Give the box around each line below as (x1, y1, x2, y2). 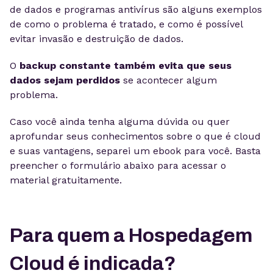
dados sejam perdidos (10, 74, 120, 86)
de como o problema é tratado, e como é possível (10, 18, 243, 30)
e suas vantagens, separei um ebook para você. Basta (10, 145, 261, 157)
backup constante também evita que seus (19, 60, 232, 71)
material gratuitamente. (10, 174, 122, 186)
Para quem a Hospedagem (10, 225, 252, 246)
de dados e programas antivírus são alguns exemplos (10, 4, 262, 15)
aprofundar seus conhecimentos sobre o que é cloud (10, 130, 261, 142)
